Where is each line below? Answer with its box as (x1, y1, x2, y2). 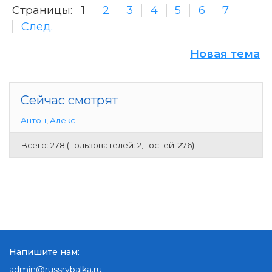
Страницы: (12, 3, 72, 17)
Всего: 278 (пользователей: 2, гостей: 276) (20, 140, 194, 150)
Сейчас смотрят (20, 92, 118, 107)
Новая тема (190, 47, 260, 61)
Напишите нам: (9, 246, 80, 257)
